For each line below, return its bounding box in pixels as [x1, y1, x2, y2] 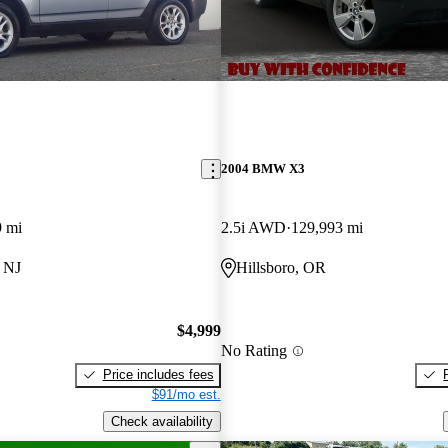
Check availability [110, 413, 213, 429]
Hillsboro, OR [235, 259, 326, 277]
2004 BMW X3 [220, 161, 305, 177]
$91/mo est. [151, 386, 221, 402]
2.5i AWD [220, 219, 286, 237]
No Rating [220, 342, 287, 360]
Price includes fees [102, 366, 214, 382]
